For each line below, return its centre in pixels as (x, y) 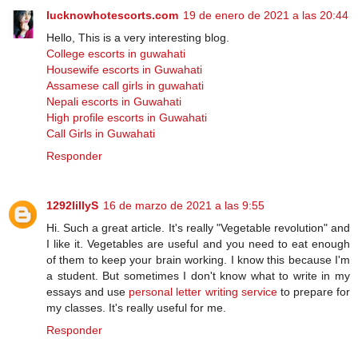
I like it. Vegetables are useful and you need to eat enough (198, 244)
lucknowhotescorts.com (112, 16)
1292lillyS (72, 206)
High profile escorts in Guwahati (127, 118)
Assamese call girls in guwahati (125, 86)
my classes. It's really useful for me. (136, 308)
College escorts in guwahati (116, 54)
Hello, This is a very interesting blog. (138, 38)
